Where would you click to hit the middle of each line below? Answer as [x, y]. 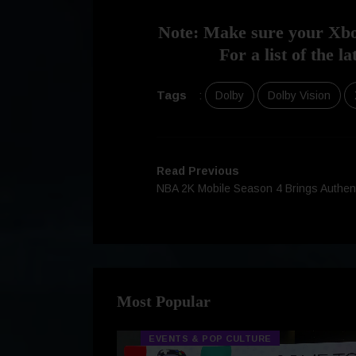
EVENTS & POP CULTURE [210, 339]
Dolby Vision [299, 96]
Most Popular [164, 302]
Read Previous [198, 171]
